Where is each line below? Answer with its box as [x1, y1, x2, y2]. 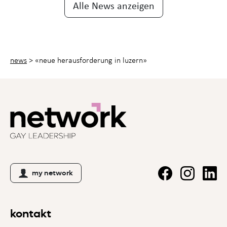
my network [32, 169, 73, 178]
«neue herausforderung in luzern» [35, 55, 147, 65]
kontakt [10, 207, 51, 221]
